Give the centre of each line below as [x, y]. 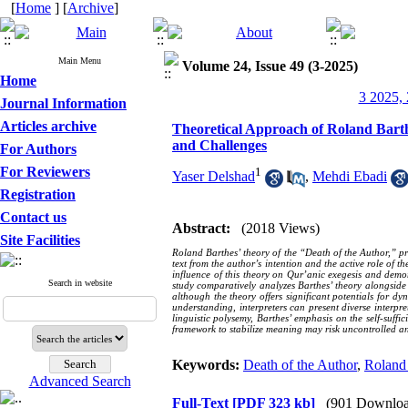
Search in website [80, 283]
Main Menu [80, 61]
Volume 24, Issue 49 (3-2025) [270, 66]
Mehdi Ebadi [350, 177]
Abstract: [201, 228]
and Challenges [219, 145]
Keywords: [208, 365]
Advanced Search [80, 381]
